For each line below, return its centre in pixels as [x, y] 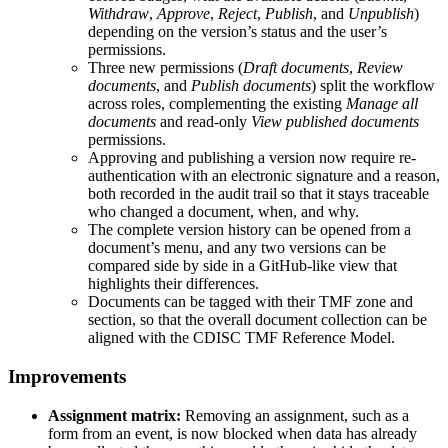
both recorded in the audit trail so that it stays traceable [258, 194]
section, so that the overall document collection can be [257, 320]
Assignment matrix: [114, 415]
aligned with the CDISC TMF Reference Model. [241, 338]
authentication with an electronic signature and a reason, [264, 176]
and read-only [203, 122]
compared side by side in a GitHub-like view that [242, 266]
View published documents [335, 122]
